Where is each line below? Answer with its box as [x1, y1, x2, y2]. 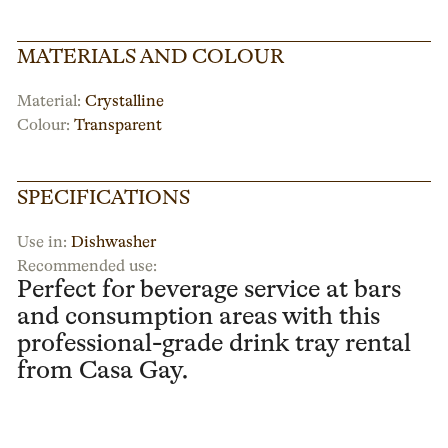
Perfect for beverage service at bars [17, 278, 402, 304]
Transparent [74, 117, 163, 134]
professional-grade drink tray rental [17, 332, 412, 358]
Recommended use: [17, 259, 158, 276]
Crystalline [85, 94, 165, 111]
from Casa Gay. [17, 359, 189, 385]
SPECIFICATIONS [17, 187, 191, 209]
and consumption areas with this [17, 305, 381, 331]
